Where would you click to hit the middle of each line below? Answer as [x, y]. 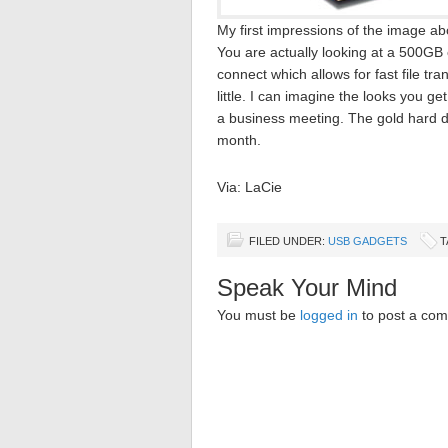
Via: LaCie [249, 187]
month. [239, 140]
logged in [329, 315]
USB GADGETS [367, 241]
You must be [258, 315]
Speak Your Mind [307, 287]
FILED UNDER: [288, 241]
